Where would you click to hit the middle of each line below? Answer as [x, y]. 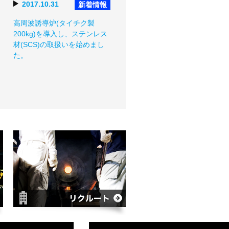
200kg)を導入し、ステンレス [60, 34]
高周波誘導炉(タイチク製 [58, 23]
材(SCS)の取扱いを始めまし [59, 44]
